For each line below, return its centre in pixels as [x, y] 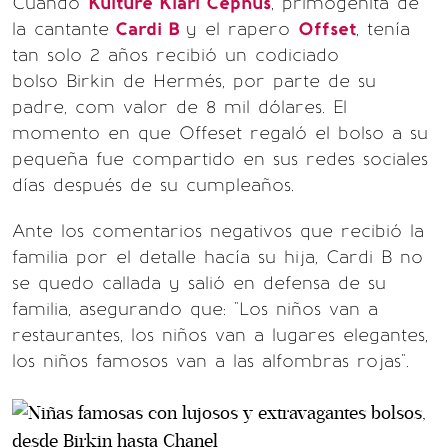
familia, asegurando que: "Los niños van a [195, 308]
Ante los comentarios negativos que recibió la [218, 230]
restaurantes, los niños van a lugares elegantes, [220, 334]
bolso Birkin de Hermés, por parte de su [194, 80]
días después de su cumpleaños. [153, 184]
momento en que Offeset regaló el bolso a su [220, 132]
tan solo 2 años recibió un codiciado [175, 54]
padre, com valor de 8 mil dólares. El [179, 106]
